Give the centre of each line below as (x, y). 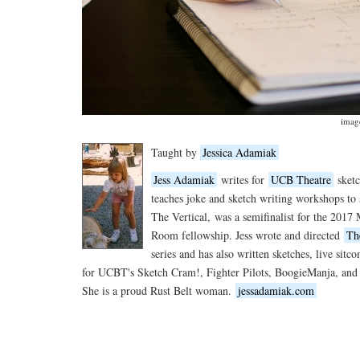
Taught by (176, 152)
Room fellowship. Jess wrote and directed (247, 235)
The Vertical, (183, 216)
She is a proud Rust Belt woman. (159, 290)
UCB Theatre (301, 179)
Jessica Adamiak (239, 152)
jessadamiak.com (276, 290)
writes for (243, 179)
